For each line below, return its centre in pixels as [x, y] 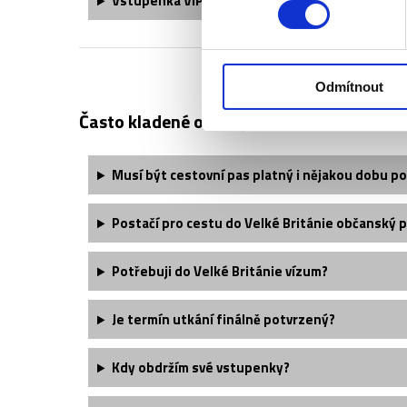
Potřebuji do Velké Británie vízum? [219, 272]
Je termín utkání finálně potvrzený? [223, 320]
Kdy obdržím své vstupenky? [200, 368]
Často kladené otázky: [165, 122]
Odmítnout [349, 87]
